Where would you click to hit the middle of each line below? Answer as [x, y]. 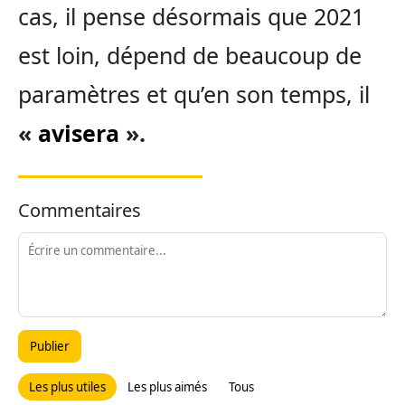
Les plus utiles [67, 387]
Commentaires [80, 210]
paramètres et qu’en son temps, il [194, 94]
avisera [79, 133]
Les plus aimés [167, 387]
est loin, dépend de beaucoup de [190, 55]
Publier [50, 346]
